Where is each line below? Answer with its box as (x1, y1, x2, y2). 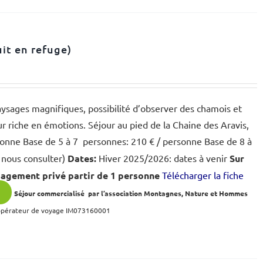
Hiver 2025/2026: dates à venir (96, 152, 230, 164)
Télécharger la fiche (162, 169, 244, 181)
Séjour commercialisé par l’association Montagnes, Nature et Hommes (14, 188, 248, 198)
